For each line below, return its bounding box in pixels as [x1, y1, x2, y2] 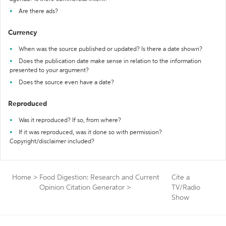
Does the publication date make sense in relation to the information [19, 59, 201, 65]
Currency [8, 29, 37, 36]
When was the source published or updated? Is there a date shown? [19, 46, 202, 52]
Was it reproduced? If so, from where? [19, 118, 121, 124]
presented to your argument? [10, 68, 89, 74]
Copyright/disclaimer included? [10, 139, 94, 145]
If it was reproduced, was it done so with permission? [19, 130, 162, 136]
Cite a [172, 174, 190, 181]
